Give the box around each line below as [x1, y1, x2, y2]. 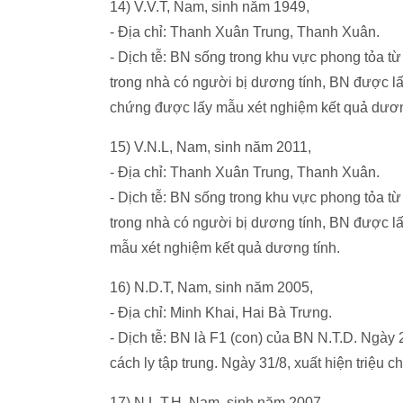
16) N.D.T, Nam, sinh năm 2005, [110, 280, 313, 295]
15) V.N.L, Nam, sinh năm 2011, [110, 139, 311, 155]
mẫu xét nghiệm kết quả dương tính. [110, 240, 340, 255]
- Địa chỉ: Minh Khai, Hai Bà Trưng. [110, 305, 332, 320]
